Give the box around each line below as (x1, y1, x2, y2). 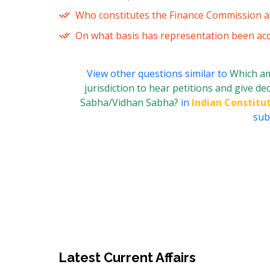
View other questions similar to (86, 67, 230, 81)
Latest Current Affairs (58, 250, 196, 266)
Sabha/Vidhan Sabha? (80, 96, 181, 110)
